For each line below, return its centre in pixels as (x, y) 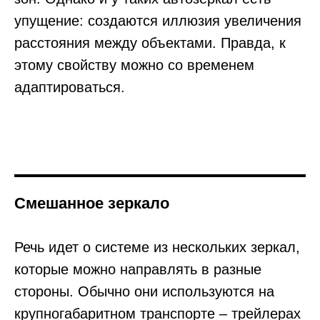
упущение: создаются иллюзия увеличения (158, 20)
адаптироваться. (70, 87)
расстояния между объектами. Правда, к (150, 42)
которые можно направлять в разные (138, 269)
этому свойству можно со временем (134, 65)
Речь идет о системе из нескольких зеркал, (157, 247)
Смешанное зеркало (92, 203)
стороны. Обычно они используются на (144, 291)
